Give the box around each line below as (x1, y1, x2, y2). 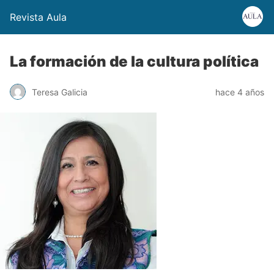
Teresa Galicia (32, 86, 87, 97)
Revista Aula (10, 11, 67, 23)
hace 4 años (215, 86, 264, 97)
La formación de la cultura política (10, 53, 259, 70)
